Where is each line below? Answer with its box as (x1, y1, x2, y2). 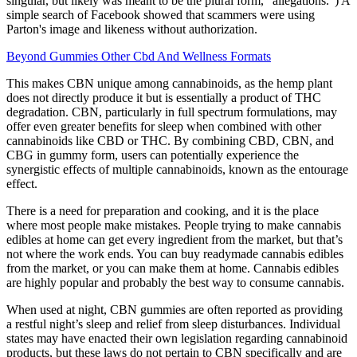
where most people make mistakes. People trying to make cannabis (6, 218, 341, 232)
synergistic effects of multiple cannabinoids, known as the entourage (6, 162, 348, 176)
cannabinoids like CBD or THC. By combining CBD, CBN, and (6, 133, 334, 147)
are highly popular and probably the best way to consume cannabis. (6, 275, 344, 289)
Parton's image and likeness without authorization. (6, 22, 257, 36)
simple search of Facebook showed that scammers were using (6, 7, 315, 22)
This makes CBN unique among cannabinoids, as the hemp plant (6, 76, 332, 90)
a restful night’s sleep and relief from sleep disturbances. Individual (6, 316, 340, 331)
